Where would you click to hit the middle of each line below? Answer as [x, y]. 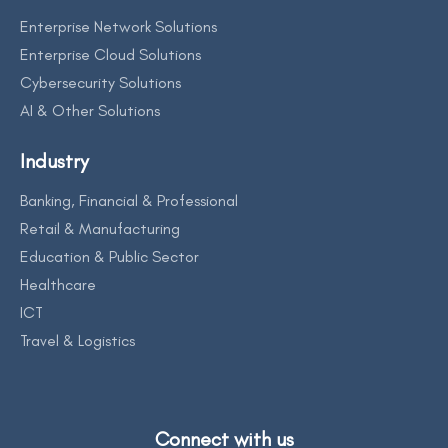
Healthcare [58, 285]
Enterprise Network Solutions [118, 27]
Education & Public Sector [109, 257]
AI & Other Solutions [90, 111]
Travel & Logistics [77, 341]
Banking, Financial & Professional [129, 201]
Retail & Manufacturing [100, 229]
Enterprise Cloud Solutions [110, 55]
